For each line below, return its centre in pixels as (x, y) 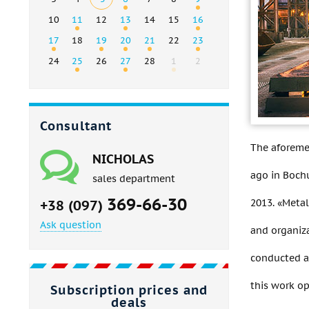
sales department (134, 179)
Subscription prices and (129, 290)
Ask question (71, 225)
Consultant (76, 126)
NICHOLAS (123, 159)
